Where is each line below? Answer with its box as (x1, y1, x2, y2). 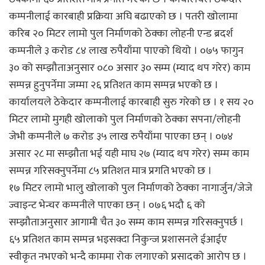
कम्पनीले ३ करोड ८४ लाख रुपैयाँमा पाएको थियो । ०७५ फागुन (9, 41, 244, 60)
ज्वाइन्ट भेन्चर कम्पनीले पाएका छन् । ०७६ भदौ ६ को (9, 196, 205, 214)
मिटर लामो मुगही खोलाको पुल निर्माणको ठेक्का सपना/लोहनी (9, 110, 241, 128)
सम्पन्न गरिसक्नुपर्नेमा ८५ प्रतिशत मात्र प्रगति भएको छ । (9, 161, 212, 180)
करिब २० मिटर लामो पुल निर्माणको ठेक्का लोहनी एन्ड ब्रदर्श (9, 24, 233, 43)
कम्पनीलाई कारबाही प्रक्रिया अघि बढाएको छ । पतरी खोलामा (9, 7, 238, 25)
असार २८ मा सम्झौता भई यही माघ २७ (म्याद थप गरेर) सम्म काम (9, 144, 249, 163)
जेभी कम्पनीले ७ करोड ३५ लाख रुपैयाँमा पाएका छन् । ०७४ (9, 127, 233, 146)
